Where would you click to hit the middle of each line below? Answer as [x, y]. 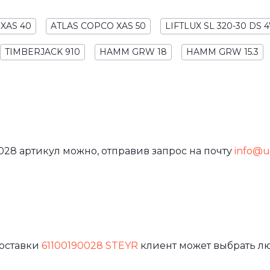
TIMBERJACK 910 [42, 52]
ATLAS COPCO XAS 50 [98, 26]
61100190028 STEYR [90, 245]
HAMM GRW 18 [133, 52]
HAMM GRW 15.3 [222, 52]
